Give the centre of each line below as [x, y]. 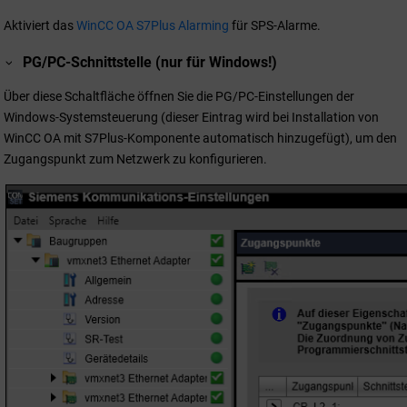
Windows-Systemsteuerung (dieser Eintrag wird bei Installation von [191, 117]
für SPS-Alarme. [275, 26]
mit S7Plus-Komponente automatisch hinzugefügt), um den [229, 138]
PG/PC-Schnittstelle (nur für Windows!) [150, 62]
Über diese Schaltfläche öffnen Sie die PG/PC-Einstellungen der [179, 96]
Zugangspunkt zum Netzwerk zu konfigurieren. [135, 159]
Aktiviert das [40, 26]
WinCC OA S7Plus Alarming [153, 26]
